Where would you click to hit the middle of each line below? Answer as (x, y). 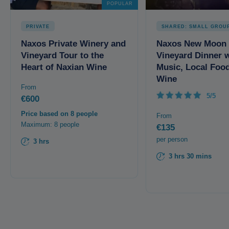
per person (172, 140)
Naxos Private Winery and (73, 44)
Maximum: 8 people (50, 125)
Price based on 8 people (59, 114)
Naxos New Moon (191, 44)
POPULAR (120, 4)
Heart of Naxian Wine (64, 67)
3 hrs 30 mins (190, 156)
